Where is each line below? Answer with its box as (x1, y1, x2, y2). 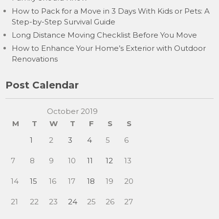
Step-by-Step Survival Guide (12, 17, 116, 26)
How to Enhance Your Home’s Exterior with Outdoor (12, 44, 206, 53)
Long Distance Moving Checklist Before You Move (12, 30, 197, 40)
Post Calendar (5, 79, 79, 91)
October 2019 (46, 107, 98, 116)
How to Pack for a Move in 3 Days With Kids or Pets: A (12, 6, 210, 16)
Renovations (12, 54, 58, 64)
